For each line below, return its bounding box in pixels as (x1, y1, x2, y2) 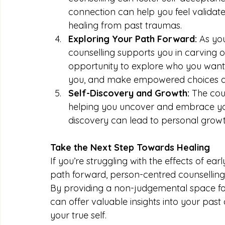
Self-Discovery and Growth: (68, 87, 189, 99)
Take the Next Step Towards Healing (50, 141, 210, 153)
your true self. (50, 209, 106, 221)
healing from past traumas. (68, 19, 182, 31)
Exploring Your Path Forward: (68, 33, 197, 45)
